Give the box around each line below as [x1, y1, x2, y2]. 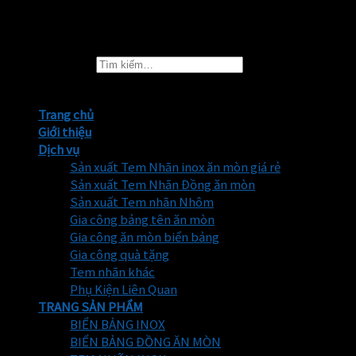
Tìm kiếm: [38, 54, 94, 72]
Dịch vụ [38, 140, 79, 158]
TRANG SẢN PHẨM [38, 297, 143, 315]
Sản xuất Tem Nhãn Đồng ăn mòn [70, 175, 255, 193]
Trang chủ [38, 105, 94, 123]
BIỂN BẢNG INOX [70, 315, 165, 333]
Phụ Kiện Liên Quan [70, 280, 177, 298]
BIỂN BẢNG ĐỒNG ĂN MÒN [70, 332, 221, 350]
